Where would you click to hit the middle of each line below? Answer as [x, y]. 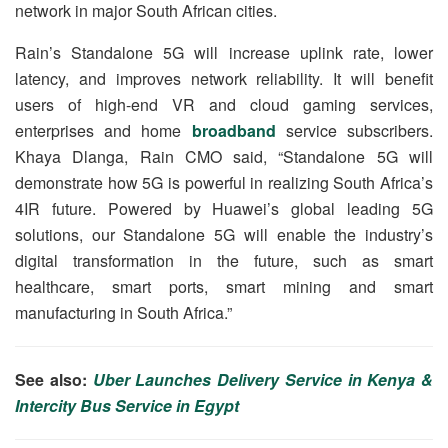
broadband [233, 130]
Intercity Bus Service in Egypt [127, 405]
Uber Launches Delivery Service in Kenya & [262, 379]
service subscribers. [354, 130]
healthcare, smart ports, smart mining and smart [224, 286]
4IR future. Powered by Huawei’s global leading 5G [224, 208]
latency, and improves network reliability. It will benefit [224, 78]
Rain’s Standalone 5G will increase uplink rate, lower [224, 52]
